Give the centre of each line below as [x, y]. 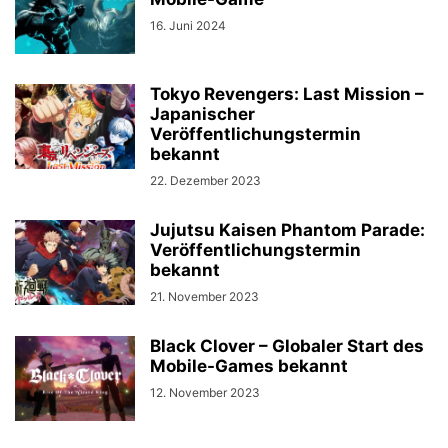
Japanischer [202, 114]
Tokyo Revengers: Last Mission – [287, 94]
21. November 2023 [204, 296]
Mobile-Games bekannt [249, 366]
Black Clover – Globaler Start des [287, 346]
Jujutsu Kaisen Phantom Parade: [287, 230]
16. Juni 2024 [188, 25]
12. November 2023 [205, 392]
